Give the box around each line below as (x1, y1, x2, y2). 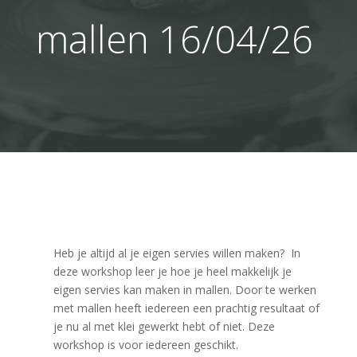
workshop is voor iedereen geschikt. (53, 337, 239, 352)
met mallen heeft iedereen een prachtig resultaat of (53, 300, 320, 316)
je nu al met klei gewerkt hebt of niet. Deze (53, 319, 276, 334)
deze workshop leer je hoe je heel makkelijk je (53, 264, 292, 279)
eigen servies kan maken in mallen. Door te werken (53, 282, 317, 297)
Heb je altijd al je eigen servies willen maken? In (53, 245, 301, 261)
